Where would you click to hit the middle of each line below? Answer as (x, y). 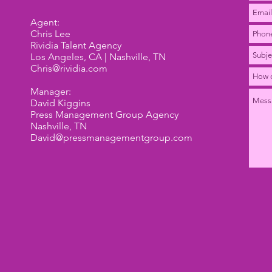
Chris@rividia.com (69, 68)
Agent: (45, 22)
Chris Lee (50, 34)
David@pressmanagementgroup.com (111, 138)
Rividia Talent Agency (76, 45)
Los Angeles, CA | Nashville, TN (98, 57)
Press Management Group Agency (104, 114)
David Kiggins (60, 103)
